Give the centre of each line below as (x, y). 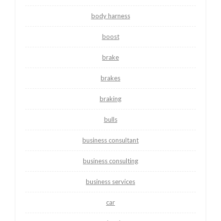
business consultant (110, 140)
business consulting (110, 161)
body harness (110, 16)
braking (110, 98)
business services (110, 181)
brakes (110, 78)
